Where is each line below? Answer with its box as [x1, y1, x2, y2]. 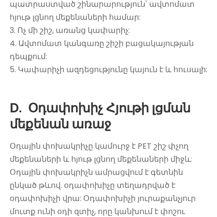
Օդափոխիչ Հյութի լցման [28, 99, 190, 117]
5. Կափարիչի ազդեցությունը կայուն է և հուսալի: [10, 63, 207, 75]
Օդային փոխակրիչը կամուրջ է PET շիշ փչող [10, 140, 188, 152]
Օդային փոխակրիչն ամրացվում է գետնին [10, 166, 183, 178]
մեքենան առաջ [10, 115, 111, 133]
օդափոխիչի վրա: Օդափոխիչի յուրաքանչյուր [10, 192, 196, 204]
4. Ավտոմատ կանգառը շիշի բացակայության [10, 37, 194, 49]
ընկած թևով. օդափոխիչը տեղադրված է [10, 179, 175, 191]
